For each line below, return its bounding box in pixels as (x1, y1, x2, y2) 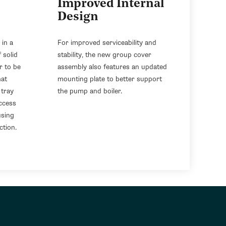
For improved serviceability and (58, 38, 156, 47)
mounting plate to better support (58, 74, 162, 83)
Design (58, 11, 98, 24)
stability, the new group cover (58, 50, 151, 59)
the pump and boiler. (58, 86, 122, 95)
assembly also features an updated (58, 62, 167, 71)
